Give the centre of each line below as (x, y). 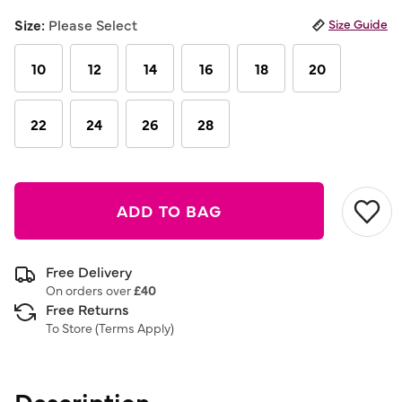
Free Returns (87, 309)
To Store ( (72, 328)
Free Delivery (89, 271)
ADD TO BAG (170, 210)
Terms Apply (135, 328)
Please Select (93, 24)
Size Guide (358, 23)
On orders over (90, 290)
